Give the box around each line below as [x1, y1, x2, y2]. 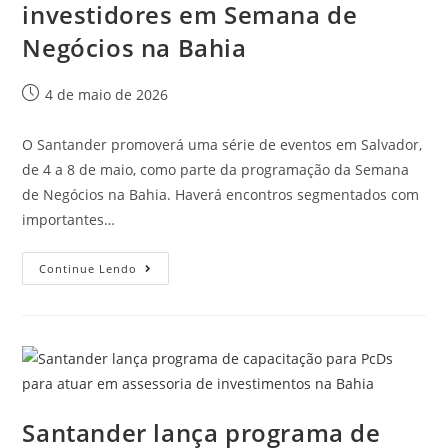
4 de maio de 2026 [45, 84, 169, 104]
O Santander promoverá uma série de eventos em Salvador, [22, 134, 423, 154]
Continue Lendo [39, 260, 138, 276]
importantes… [22, 209, 116, 229]
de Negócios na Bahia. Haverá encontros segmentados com [22, 184, 420, 204]
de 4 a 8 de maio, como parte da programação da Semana [22, 159, 410, 179]
